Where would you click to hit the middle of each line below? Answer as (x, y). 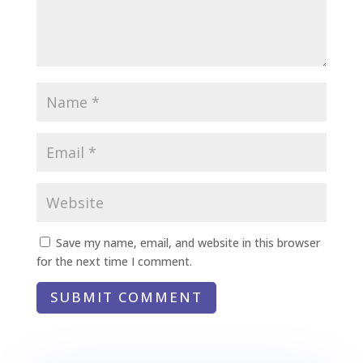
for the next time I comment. (114, 262)
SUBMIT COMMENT (126, 297)
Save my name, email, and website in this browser (188, 243)
